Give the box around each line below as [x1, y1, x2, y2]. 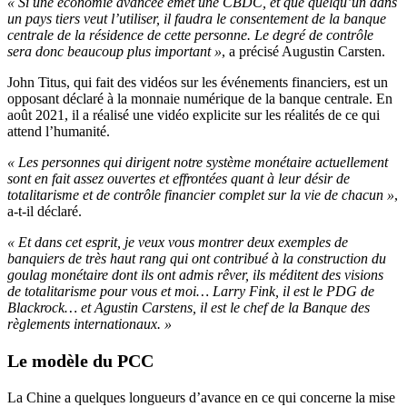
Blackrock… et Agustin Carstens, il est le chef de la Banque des [7, 300, 370, 316]
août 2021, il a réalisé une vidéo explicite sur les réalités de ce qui [7, 107, 380, 124]
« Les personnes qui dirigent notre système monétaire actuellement [7, 154, 388, 171]
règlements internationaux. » [7, 316, 172, 333]
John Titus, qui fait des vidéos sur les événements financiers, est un [7, 74, 388, 91]
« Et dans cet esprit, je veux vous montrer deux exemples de [7, 234, 348, 251]
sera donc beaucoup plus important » [7, 44, 222, 60]
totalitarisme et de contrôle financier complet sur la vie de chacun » [7, 187, 394, 203]
